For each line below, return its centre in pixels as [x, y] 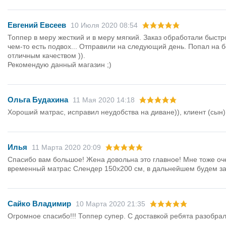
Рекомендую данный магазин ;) [60, 65]
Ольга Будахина [38, 100]
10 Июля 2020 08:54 [104, 25]
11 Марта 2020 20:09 [66, 148]
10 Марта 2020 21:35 [110, 204]
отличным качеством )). [46, 56]
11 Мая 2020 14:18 [104, 100]
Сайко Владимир [39, 204]
